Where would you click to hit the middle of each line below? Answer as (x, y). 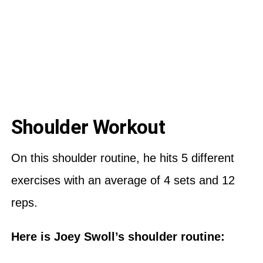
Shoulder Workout (88, 127)
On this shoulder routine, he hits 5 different (122, 158)
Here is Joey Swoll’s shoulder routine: (119, 236)
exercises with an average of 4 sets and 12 (123, 180)
